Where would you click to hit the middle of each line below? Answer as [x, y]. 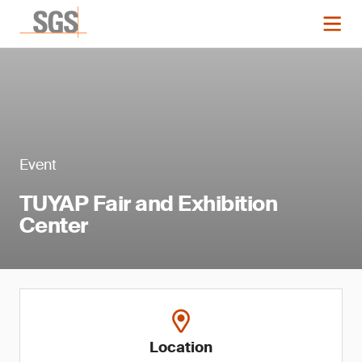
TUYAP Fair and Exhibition [148, 204]
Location [181, 347]
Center [54, 225]
